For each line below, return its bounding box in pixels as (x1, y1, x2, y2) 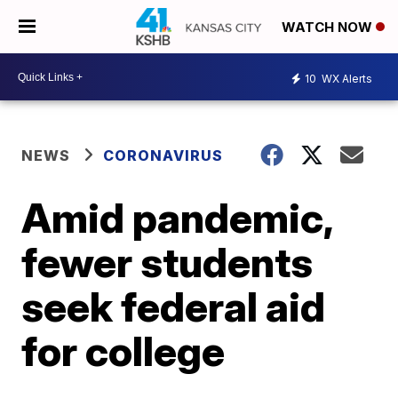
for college (21, 326, 226, 376)
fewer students (21, 237, 314, 287)
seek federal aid (21, 282, 326, 331)
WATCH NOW (282, 19, 376, 36)
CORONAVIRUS (103, 147, 224, 164)
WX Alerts (319, 71, 372, 85)
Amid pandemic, (21, 193, 333, 243)
